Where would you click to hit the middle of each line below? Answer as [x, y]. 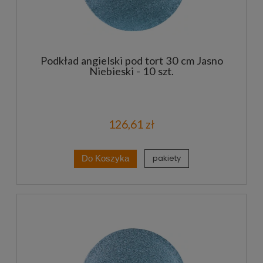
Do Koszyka [105, 158]
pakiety [167, 159]
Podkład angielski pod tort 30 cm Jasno [131, 60]
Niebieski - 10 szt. [131, 71]
